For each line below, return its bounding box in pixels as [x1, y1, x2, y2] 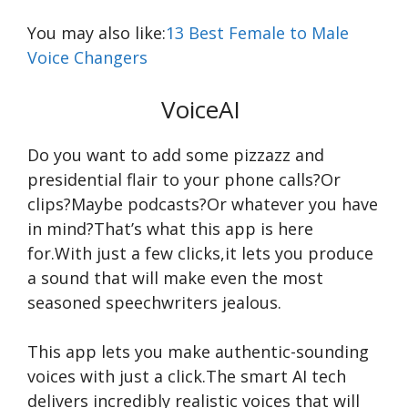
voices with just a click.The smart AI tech [27, 365, 346, 387]
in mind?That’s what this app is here [27, 218, 313, 240]
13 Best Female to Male [166, 22, 349, 44]
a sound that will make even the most [27, 267, 323, 289]
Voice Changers [27, 46, 148, 68]
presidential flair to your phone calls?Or [27, 168, 341, 190]
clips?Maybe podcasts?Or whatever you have [27, 193, 378, 215]
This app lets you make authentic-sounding [27, 341, 369, 362]
